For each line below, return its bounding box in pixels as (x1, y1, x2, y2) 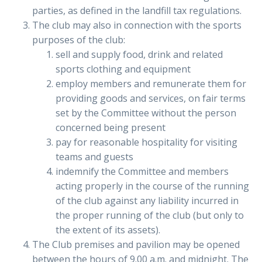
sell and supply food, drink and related (56, 48, 223, 61)
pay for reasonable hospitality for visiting (56, 136, 237, 149)
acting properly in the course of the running (56, 180, 249, 193)
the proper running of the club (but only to (56, 209, 244, 222)
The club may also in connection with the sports (32, 19, 242, 32)
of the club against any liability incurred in (56, 194, 239, 208)
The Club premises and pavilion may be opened (32, 238, 240, 251)
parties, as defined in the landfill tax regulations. (32, 4, 242, 18)
